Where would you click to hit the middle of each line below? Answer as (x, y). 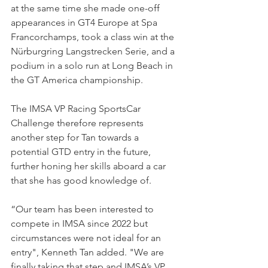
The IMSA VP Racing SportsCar (77, 109)
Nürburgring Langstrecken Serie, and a (94, 51)
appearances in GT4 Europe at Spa (85, 23)
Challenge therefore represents (78, 123)
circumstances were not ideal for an (87, 238)
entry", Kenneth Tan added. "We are (89, 252)
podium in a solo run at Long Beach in (93, 66)
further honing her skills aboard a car (89, 166)
